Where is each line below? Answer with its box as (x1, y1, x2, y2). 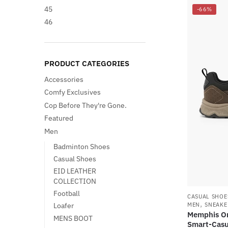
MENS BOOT (53, 213, 93, 223)
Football (53, 189, 80, 198)
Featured (44, 113, 73, 123)
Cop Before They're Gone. (44, 100, 127, 110)
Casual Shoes (53, 154, 96, 163)
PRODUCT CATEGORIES (44, 58, 129, 68)
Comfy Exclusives (44, 88, 101, 97)
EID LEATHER (53, 166, 96, 176)
